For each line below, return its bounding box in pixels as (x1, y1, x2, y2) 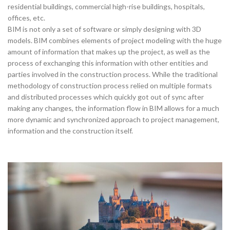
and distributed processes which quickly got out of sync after (8, 92, 204, 101)
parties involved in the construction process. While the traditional (8, 69, 218, 79)
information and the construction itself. (8, 126, 133, 135)
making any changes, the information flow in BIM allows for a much (8, 103, 219, 112)
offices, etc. (8, 13, 45, 22)
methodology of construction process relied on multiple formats (8, 81, 212, 90)
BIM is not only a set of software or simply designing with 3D (8, 24, 201, 33)
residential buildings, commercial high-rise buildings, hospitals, (8, 2, 205, 11)
